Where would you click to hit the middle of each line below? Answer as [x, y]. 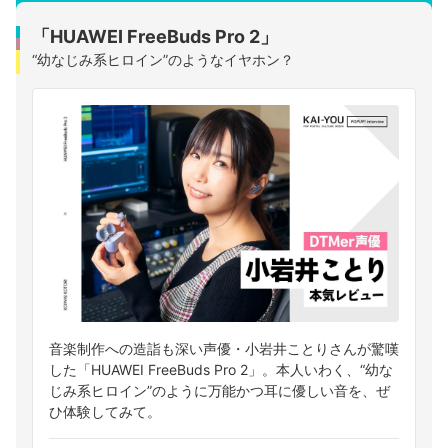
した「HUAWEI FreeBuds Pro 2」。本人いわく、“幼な [221, 369]
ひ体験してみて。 [105, 411]
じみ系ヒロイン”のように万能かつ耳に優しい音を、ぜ [219, 390]
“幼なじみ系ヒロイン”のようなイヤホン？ [163, 60]
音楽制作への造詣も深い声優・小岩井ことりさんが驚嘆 [224, 348]
